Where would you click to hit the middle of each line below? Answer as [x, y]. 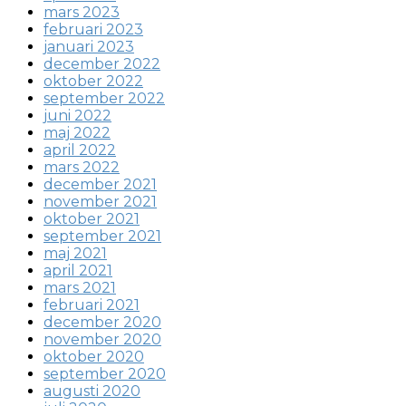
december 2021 [100, 184]
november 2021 [100, 201]
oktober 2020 [94, 356]
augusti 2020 [92, 391]
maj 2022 [77, 132]
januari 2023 [89, 46]
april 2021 [78, 270]
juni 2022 [77, 115]
